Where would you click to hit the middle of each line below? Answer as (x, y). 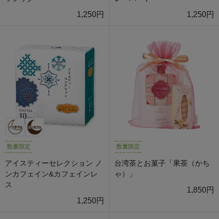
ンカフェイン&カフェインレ (51, 174)
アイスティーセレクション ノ (54, 163)
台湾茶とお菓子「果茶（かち (162, 163)
